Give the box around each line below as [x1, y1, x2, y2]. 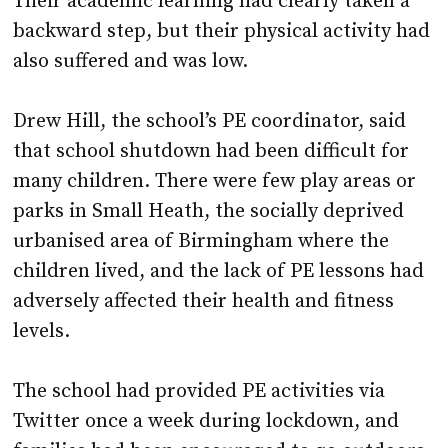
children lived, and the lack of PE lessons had [13, 259, 425, 285]
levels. [13, 319, 71, 345]
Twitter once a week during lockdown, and [13, 409, 400, 435]
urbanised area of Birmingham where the [13, 229, 390, 255]
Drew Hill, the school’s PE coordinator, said [13, 109, 407, 135]
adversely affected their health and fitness [13, 289, 395, 315]
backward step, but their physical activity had [13, 19, 431, 45]
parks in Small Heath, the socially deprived [13, 199, 405, 225]
